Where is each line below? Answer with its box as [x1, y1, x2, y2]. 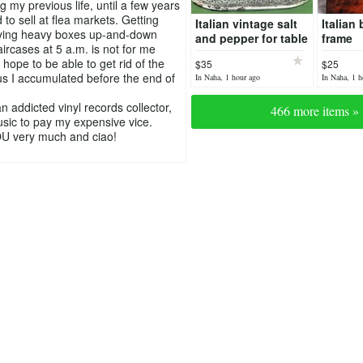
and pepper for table [194, 30, 308, 47]
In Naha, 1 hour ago [194, 71, 260, 83]
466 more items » [271, 102, 359, 120]
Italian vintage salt [194, 15, 297, 32]
